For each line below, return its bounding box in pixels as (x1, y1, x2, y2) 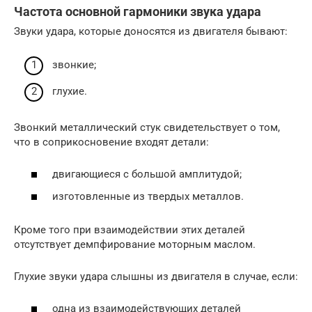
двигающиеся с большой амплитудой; (52, 168, 242, 180)
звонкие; (52, 58, 96, 71)
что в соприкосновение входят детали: (14, 135, 209, 148)
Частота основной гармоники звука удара (14, 3, 261, 19)
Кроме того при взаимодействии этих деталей (14, 223, 245, 236)
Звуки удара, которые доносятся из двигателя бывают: (14, 24, 288, 38)
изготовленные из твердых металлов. (52, 189, 244, 203)
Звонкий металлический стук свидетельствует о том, (14, 120, 280, 134)
